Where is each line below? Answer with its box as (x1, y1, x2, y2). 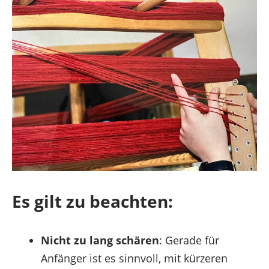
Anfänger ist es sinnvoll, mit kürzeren (40, 251, 228, 266)
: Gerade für (159, 233, 219, 248)
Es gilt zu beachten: (11, 190, 173, 213)
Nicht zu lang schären (40, 233, 159, 248)
